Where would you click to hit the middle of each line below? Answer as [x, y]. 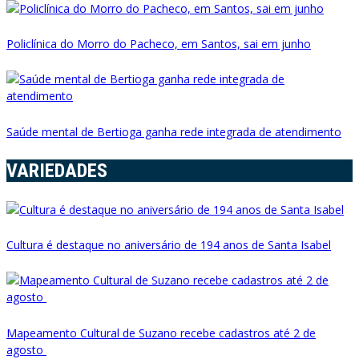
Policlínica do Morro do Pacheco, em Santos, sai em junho [159, 43]
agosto [26, 349]
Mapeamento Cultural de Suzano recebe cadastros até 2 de [161, 333]
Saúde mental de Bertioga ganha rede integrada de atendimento [174, 131]
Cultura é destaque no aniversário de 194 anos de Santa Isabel [169, 245]
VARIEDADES [57, 170]
